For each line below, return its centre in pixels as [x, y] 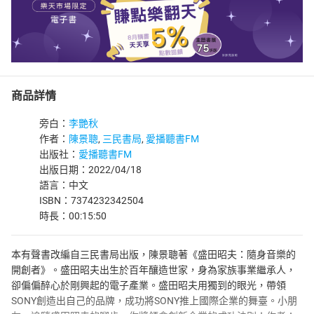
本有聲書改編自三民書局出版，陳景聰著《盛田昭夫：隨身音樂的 [153, 254]
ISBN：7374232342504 [91, 200]
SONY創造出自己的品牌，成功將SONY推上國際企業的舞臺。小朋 [154, 301]
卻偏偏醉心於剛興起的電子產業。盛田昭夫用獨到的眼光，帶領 [149, 285]
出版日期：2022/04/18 [90, 170]
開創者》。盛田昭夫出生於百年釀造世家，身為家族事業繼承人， [153, 270]
